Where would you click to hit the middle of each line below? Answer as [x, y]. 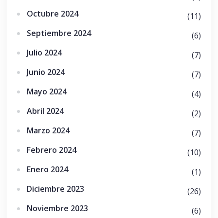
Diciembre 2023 [55, 189]
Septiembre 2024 [59, 33]
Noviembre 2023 [57, 208]
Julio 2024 [44, 53]
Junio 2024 [46, 72]
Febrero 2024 [52, 150]
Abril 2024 [45, 111]
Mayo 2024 [47, 91]
